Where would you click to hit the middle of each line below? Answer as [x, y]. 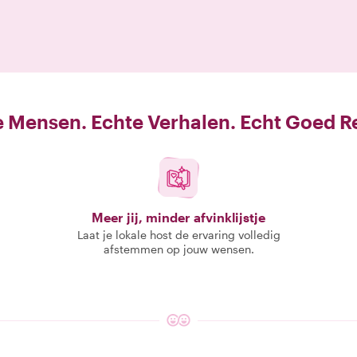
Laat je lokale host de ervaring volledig [178, 235]
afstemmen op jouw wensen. [178, 249]
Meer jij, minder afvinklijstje [178, 217]
